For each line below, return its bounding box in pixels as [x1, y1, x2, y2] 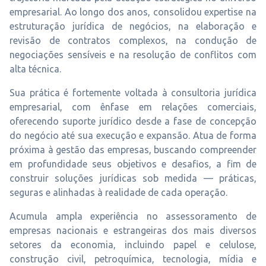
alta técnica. [9, 64, 61, 74]
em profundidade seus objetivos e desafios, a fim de [9, 159, 256, 169]
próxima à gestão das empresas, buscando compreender [9, 144, 256, 155]
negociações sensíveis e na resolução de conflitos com [9, 49, 256, 60]
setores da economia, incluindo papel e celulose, [9, 239, 256, 250]
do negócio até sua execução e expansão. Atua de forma [9, 130, 256, 141]
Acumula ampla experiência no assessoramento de [9, 211, 256, 221]
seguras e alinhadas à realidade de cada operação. [9, 187, 227, 198]
